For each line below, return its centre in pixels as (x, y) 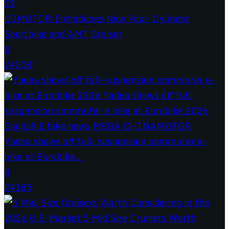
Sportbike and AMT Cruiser (63, 33)
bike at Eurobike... (43, 156)
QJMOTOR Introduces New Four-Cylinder (97, 18)
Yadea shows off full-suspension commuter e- (106, 141)
